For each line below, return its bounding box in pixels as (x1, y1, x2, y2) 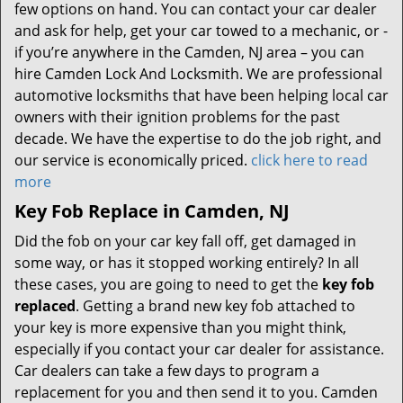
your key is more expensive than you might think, (14, 318, 346, 337)
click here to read (251, 150, 368, 170)
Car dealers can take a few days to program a (14, 361, 319, 381)
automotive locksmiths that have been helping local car (14, 85, 389, 105)
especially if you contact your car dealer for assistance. (14, 339, 384, 359)
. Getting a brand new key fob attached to (76, 296, 355, 316)
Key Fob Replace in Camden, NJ (14, 199, 290, 223)
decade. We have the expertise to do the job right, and (14, 129, 381, 148)
